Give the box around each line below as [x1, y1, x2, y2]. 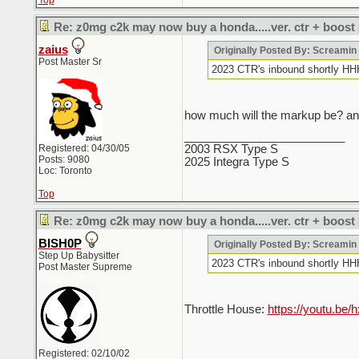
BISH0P [38, 237, 82, 250]
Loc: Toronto [38, 165, 92, 176]
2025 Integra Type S [184, 155, 289, 168]
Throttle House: [184, 303, 268, 316]
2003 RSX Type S [184, 143, 278, 155]
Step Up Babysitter [38, 250, 119, 261]
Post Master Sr [38, 56, 102, 67]
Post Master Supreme [38, 261, 132, 272]
